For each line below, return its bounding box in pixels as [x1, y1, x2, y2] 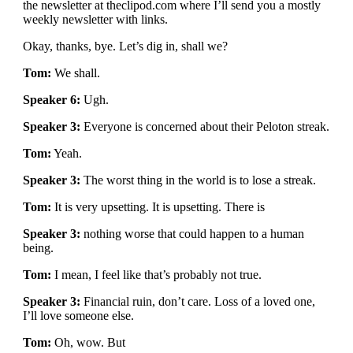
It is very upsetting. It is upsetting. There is [50, 200, 265, 214]
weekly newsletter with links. [22, 13, 168, 26]
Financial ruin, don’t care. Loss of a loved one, [80, 295, 315, 308]
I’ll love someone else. [22, 309, 134, 322]
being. [22, 241, 54, 255]
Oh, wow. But [50, 336, 125, 349]
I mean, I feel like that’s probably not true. [50, 268, 262, 281]
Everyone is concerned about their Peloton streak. [80, 120, 329, 133]
